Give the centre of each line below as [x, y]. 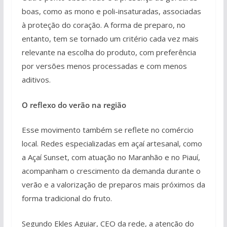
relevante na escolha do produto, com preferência [109, 52]
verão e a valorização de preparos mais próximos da [113, 184]
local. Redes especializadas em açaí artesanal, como [112, 143]
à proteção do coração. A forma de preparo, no [103, 25]
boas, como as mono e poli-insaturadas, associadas [111, 11]
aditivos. [36, 80]
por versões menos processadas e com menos [104, 66]
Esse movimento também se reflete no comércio [107, 130]
